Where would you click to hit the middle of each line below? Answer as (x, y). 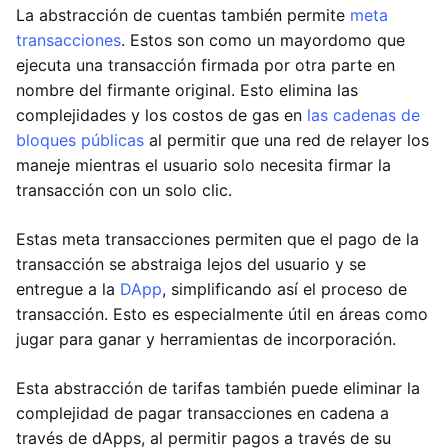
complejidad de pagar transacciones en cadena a (202, 413)
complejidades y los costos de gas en (161, 115)
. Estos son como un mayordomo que (263, 40)
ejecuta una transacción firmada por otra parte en (205, 65)
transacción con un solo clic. (124, 190)
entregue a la (68, 289)
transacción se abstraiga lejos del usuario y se (191, 264)
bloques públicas (80, 140)
